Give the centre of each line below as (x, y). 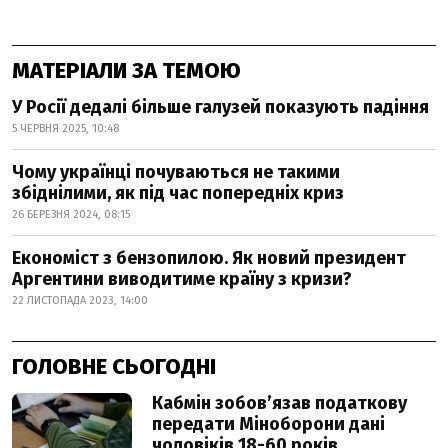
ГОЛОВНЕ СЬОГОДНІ (114, 366)
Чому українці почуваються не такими (176, 172)
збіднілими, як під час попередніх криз (178, 193)
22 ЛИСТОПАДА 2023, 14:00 (80, 300)
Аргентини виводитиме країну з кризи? (182, 279)
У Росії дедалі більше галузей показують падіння (220, 107)
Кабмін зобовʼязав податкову (279, 403)
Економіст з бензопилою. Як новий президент (209, 258)
